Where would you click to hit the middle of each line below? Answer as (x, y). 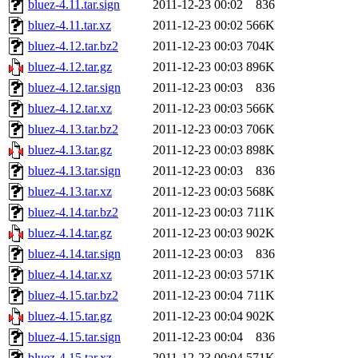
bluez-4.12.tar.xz (70, 109)
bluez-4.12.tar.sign (74, 88)
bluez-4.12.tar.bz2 (73, 46)
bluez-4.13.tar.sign (74, 171)
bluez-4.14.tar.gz (70, 233)
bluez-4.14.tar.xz (70, 275)
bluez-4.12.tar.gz (70, 67)
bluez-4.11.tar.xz (70, 26)
